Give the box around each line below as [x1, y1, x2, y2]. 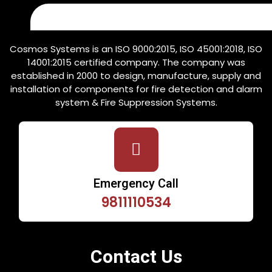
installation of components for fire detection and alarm [10, 83, 262, 96]
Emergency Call [93, 175, 178, 193]
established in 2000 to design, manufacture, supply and [11, 69, 261, 83]
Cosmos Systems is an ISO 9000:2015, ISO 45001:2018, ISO [10, 42, 262, 56]
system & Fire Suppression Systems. [55, 96, 217, 109]
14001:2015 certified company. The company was [27, 56, 245, 69]
